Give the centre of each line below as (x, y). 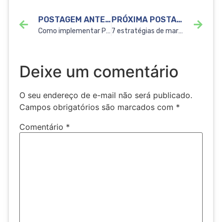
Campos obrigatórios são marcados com (97, 107)
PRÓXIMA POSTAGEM (179, 20)
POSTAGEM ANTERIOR (108, 20)
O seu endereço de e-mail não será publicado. (106, 95)
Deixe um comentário (99, 72)
